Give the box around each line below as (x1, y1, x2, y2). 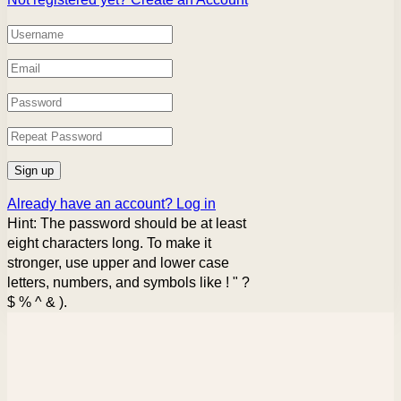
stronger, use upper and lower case (7, 254, 229, 270)
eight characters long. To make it (7, 235, 211, 251)
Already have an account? (7, 195, 176, 211)
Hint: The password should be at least (7, 215, 246, 231)
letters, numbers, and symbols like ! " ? (7, 274, 250, 290)
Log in (176, 195, 216, 211)
